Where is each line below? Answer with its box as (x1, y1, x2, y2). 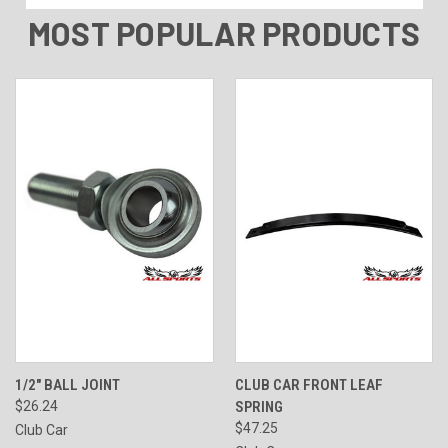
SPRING (234, 398, 283, 417)
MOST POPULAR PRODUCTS (27, 14, 421, 53)
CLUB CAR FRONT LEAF (234, 376, 383, 395)
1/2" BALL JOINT (15, 376, 120, 395)
